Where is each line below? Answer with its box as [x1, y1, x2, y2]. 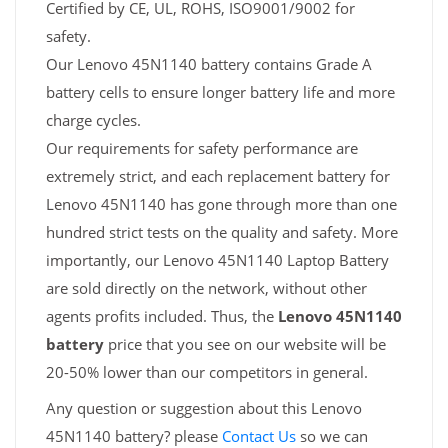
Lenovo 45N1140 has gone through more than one [46, 194, 397, 215]
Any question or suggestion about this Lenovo [46, 398, 362, 419]
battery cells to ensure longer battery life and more [46, 82, 395, 103]
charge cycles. [46, 110, 141, 131]
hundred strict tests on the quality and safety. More [46, 222, 398, 243]
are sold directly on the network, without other [46, 278, 367, 299]
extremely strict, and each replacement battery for [46, 166, 390, 187]
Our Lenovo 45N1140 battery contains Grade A [46, 54, 372, 75]
